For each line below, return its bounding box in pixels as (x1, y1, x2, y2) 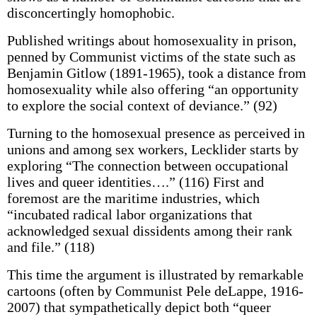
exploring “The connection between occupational (6, 158, 289, 173)
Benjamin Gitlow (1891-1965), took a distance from (6, 65, 306, 81)
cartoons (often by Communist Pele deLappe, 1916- (6, 283, 304, 299)
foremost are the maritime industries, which (6, 190, 260, 206)
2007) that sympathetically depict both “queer (6, 299, 271, 315)
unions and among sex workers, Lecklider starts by (6, 142, 299, 157)
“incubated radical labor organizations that (6, 207, 253, 222)
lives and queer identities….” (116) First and (6, 174, 264, 190)
